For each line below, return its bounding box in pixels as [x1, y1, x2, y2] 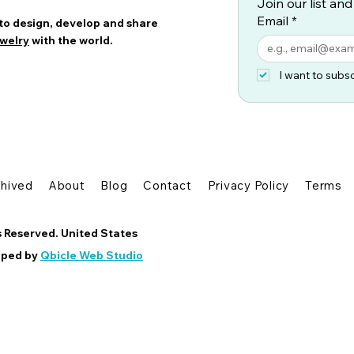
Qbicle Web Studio [40, 247, 143, 262]
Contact [143, 178, 192, 194]
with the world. [28, 32, 115, 47]
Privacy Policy [207, 178, 290, 194]
